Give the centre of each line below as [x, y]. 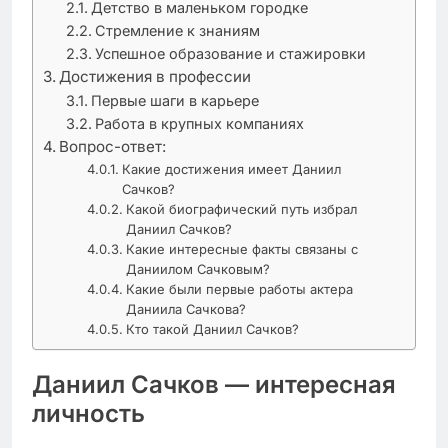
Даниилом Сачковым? [198, 268]
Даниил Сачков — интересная [214, 384]
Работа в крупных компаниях [199, 123]
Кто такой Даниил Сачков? [213, 328]
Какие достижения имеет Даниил [232, 168]
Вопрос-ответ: [113, 146]
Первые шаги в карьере [174, 100]
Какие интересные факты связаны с [242, 248]
